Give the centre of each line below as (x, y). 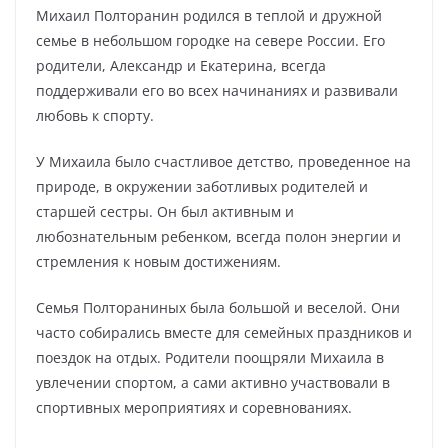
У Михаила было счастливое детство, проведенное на (223, 161)
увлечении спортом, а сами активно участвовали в (213, 382)
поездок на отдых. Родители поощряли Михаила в (210, 357)
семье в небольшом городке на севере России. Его (210, 40)
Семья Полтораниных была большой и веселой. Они (218, 307)
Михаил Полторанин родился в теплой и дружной (209, 15)
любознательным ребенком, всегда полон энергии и (218, 236)
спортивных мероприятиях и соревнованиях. (194, 407)
